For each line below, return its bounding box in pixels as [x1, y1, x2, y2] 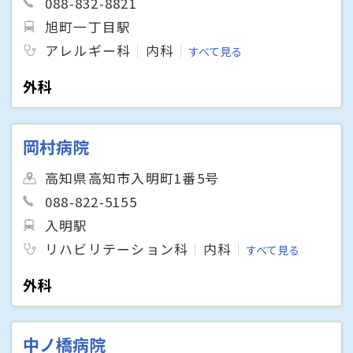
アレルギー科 [45, 41, 132, 61]
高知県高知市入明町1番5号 [45, 168, 220, 188]
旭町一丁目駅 [45, 17, 132, 36]
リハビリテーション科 [45, 239, 189, 258]
